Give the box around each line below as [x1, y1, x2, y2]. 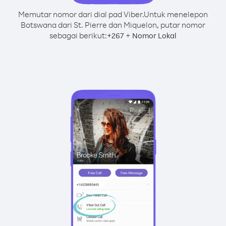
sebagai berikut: [49, 30, 107, 40]
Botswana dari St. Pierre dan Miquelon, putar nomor [21, 20, 205, 30]
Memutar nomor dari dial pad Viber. [18, 9, 144, 19]
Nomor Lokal [132, 31, 177, 40]
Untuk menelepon [144, 9, 208, 19]
